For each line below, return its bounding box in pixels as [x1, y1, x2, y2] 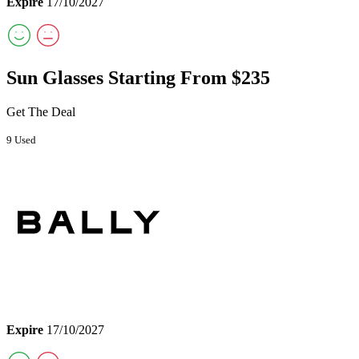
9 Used [6, 134, 36, 147]
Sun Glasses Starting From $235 [6, 67, 270, 89]
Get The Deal [6, 105, 75, 119]
